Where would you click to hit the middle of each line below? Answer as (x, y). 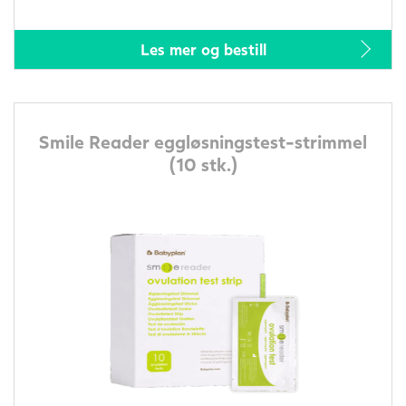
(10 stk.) (203, 164)
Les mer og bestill (203, 49)
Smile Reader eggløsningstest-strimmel (203, 141)
